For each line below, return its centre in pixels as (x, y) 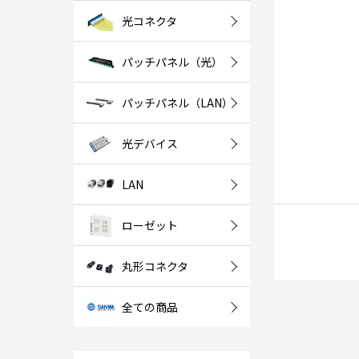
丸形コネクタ (155, 266)
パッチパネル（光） (172, 61)
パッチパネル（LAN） (177, 102)
